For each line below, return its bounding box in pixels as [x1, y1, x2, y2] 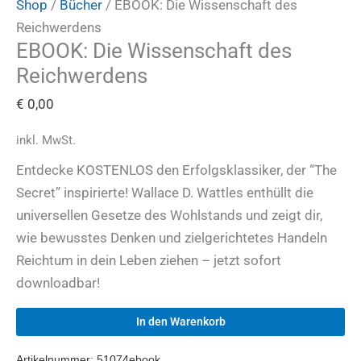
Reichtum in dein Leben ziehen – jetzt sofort [16, 251, 281, 268]
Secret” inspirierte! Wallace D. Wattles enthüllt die [16, 184, 313, 201]
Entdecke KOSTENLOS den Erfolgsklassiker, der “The [16, 161, 337, 178]
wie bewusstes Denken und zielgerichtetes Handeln [16, 229, 327, 246]
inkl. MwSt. [16, 133, 76, 148]
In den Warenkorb [135, 315, 226, 329]
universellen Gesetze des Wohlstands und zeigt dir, [16, 206, 322, 223]
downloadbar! [16, 274, 100, 291]
